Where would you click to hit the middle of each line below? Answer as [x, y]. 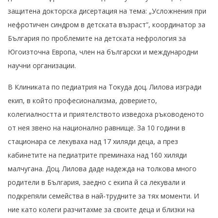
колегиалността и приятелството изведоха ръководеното [106, 114]
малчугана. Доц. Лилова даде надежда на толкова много [102, 169]
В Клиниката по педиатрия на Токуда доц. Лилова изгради [105, 87]
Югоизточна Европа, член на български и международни [103, 52]
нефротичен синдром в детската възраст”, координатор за [107, 25]
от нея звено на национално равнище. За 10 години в [97, 128]
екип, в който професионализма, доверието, [82, 101]
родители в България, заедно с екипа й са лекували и [97, 182]
